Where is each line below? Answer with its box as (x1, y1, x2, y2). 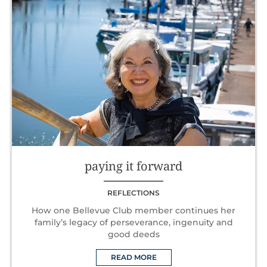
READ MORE (110, 252, 157, 262)
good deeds (107, 228, 160, 240)
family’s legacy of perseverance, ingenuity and (34, 216, 233, 228)
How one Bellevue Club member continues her (32, 204, 235, 216)
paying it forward (85, 157, 182, 174)
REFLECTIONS (107, 188, 160, 197)
